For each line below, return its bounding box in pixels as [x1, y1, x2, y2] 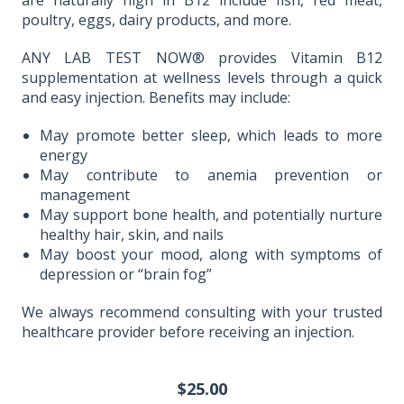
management [39, 185, 130, 205]
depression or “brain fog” [39, 264, 212, 284]
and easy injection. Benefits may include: [21, 87, 290, 107]
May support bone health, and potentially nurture [39, 205, 383, 225]
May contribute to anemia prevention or [39, 165, 383, 185]
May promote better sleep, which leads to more [39, 125, 383, 145]
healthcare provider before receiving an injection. [21, 322, 354, 342]
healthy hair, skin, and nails [39, 225, 224, 244]
